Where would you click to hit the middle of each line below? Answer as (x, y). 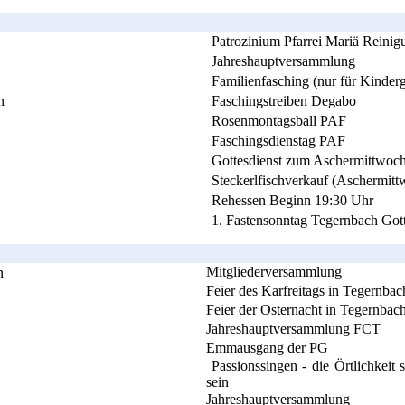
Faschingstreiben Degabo (284, 100)
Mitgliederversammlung (274, 271)
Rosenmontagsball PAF (279, 120)
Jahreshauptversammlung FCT (293, 328)
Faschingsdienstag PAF (278, 140)
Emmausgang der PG (267, 347)
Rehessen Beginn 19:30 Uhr (292, 200)
